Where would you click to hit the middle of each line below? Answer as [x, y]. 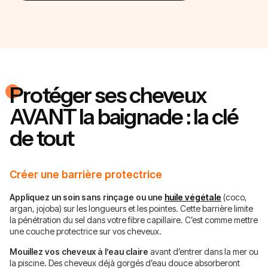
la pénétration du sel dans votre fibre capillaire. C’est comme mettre [134, 220]
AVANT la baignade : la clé [124, 116]
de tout [42, 138]
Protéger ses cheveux [108, 95]
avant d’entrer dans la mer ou [203, 251]
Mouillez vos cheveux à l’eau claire [79, 251]
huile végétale [193, 197]
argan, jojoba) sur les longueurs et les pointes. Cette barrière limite [131, 208]
